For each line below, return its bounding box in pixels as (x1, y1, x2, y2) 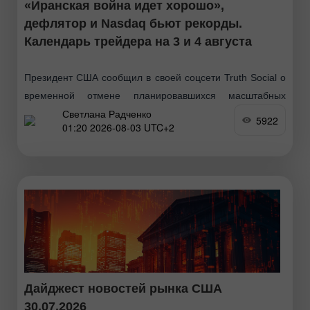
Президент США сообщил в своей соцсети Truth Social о (24, 72, 286, 84)
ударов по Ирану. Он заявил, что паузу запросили (24, 108, 286, 120)
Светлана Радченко (62, 106, 152, 120)
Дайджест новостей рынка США (24, 282, 222, 296)
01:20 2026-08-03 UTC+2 (62, 120, 174, 134)
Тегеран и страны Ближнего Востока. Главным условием (24, 126, 286, 138)
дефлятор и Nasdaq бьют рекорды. (24, 17, 242, 31)
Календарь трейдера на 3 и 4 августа (24, 35, 252, 49)
